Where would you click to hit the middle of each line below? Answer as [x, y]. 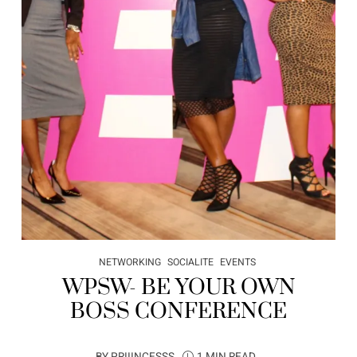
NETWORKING [129, 263]
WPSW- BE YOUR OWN [178, 288]
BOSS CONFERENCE [178, 312]
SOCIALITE [190, 263]
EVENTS [237, 263]
